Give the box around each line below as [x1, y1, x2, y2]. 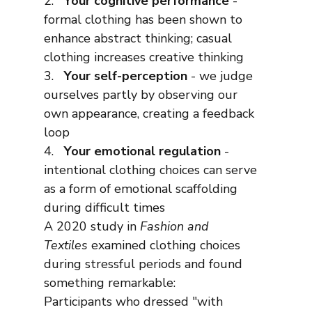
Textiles [43, 237, 88, 254]
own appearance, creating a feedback [43, 105, 258, 123]
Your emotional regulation [63, 143, 221, 160]
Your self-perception [63, 68, 187, 85]
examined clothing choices [87, 237, 244, 254]
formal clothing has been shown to [43, 11, 246, 29]
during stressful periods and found [43, 256, 246, 273]
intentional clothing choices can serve [43, 162, 260, 179]
